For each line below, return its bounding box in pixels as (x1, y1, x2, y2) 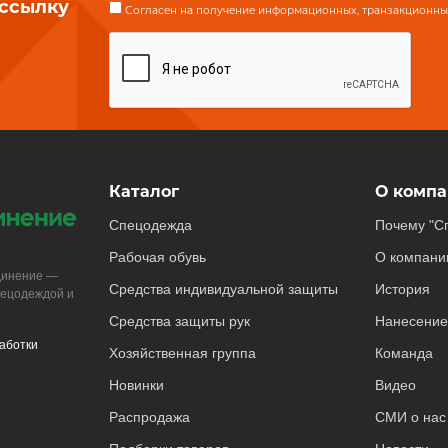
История (374, 281, 430, 297)
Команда (374, 345, 433, 361)
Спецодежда (108, 217, 192, 233)
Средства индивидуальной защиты (108, 281, 338, 297)
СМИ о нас (374, 409, 446, 425)
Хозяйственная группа (108, 345, 256, 361)
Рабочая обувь (108, 249, 206, 265)
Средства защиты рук (108, 313, 250, 329)
